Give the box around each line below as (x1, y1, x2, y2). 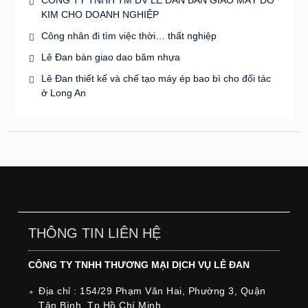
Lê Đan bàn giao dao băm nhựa (41, 51, 180, 63)
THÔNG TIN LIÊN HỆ (28, 225, 162, 241)
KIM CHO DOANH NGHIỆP (41, 8, 159, 20)
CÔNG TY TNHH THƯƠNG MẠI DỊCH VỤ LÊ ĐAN (28, 258, 250, 270)
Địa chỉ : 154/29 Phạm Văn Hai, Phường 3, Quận (38, 285, 266, 296)
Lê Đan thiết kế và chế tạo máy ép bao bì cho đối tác (41, 72, 271, 84)
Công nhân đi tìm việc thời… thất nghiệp (41, 30, 217, 41)
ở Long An (41, 87, 86, 98)
